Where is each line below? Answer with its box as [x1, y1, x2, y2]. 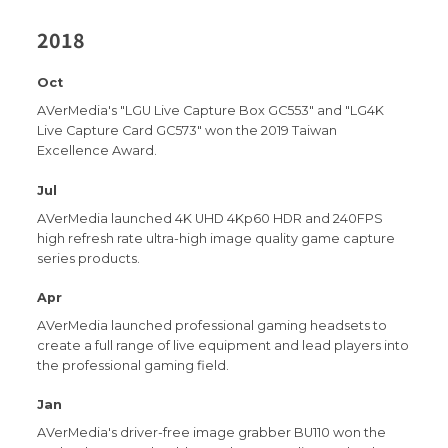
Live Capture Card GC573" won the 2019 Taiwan [37, 123, 338, 139]
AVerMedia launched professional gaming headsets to [37, 317, 388, 333]
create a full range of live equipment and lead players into [37, 337, 410, 353]
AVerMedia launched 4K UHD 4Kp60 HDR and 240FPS [37, 210, 384, 226]
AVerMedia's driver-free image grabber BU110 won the [37, 425, 387, 441]
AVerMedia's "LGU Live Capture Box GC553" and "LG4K [37, 103, 385, 119]
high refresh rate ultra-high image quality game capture [37, 230, 396, 246]
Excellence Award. [37, 143, 158, 159]
